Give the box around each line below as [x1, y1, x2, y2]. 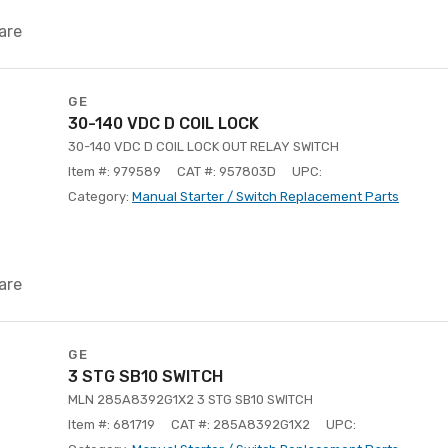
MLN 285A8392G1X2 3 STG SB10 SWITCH [68, 392, 313, 407]
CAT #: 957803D [177, 164, 276, 179]
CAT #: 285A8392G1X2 [171, 417, 310, 432]
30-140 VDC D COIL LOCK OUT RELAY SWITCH [68, 139, 339, 154]
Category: [68, 189, 132, 204]
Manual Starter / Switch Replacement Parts [132, 189, 399, 204]
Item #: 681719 [68, 417, 155, 432]
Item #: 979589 [68, 164, 161, 179]
